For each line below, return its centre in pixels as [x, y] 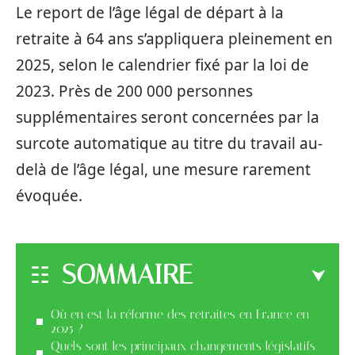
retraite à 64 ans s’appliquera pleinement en [174, 39]
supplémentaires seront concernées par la [168, 117]
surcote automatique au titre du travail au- [169, 143]
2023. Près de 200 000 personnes [134, 91]
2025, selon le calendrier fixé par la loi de [162, 65]
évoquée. [49, 196]
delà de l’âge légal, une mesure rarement [163, 170]
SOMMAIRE [127, 274]
